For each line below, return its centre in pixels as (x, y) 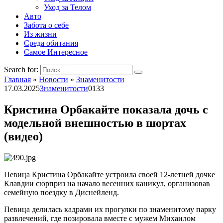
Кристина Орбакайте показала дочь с (106, 109)
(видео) (23, 136)
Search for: (21, 69)
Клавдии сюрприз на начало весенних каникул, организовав (107, 183)
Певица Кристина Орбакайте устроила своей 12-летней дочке (110, 174)
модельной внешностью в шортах (95, 123)
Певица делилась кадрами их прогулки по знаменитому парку (110, 209)
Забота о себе (46, 25)
